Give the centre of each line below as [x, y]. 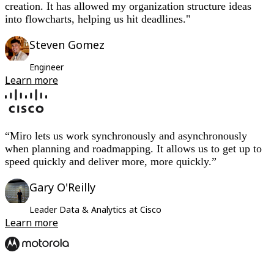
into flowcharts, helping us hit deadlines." [98, 19]
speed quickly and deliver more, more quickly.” [111, 162]
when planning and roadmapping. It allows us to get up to [133, 149]
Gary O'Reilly [62, 187]
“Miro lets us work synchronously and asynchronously [126, 136]
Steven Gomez [67, 45]
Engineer [46, 67]
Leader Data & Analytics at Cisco [95, 210]
